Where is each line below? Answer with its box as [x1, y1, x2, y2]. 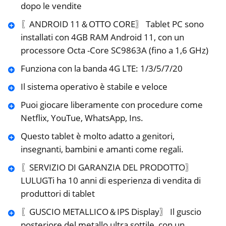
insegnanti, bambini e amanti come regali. [20, 143, 184, 155]
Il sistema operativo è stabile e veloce [20, 80, 167, 92]
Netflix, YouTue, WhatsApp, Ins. [20, 111, 143, 124]
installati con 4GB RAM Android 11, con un [20, 31, 184, 43]
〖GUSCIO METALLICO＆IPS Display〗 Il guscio [20, 205, 201, 217]
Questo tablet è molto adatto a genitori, [20, 130, 175, 142]
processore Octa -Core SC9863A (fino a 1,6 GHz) [20, 44, 208, 56]
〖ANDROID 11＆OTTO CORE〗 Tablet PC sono [20, 18, 204, 30]
